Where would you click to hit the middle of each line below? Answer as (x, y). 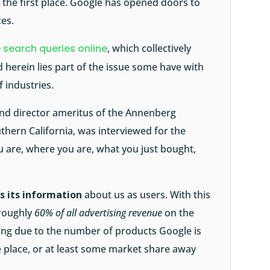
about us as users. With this (146, 195)
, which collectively (149, 49)
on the (178, 213)
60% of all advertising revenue (99, 213)
